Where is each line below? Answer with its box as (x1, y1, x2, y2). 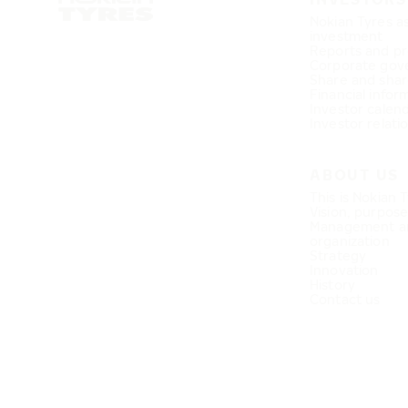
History (310, 277, 355, 292)
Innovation (310, 262, 379, 278)
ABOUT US (310, 166, 400, 184)
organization (310, 233, 390, 249)
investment (310, 28, 383, 44)
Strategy (310, 248, 367, 263)
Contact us (310, 291, 381, 307)
